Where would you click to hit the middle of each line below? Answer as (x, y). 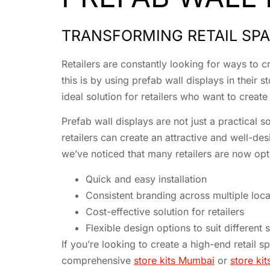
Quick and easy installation (146, 179)
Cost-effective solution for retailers (165, 211)
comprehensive (98, 260)
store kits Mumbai (174, 260)
